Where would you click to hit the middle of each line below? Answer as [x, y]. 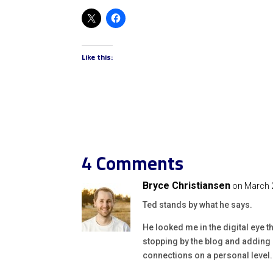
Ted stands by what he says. [198, 205]
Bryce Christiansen [187, 186]
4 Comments [133, 164]
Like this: [97, 57]
